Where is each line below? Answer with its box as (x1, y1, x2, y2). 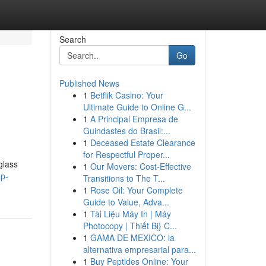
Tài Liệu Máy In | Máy (90, 208, 171, 220)
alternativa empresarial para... (83, 243, 196, 255)
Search (59, 33, 86, 45)
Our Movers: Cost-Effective (90, 160, 191, 172)
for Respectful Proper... (83, 148, 170, 160)
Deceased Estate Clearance (90, 137, 195, 148)
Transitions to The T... (83, 172, 165, 184)
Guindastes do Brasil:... (83, 125, 170, 137)
